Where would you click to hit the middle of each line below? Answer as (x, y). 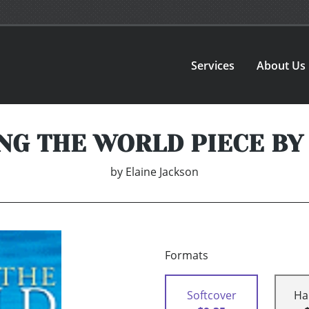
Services (213, 65)
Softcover (211, 296)
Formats (187, 256)
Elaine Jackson (162, 172)
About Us (281, 65)
